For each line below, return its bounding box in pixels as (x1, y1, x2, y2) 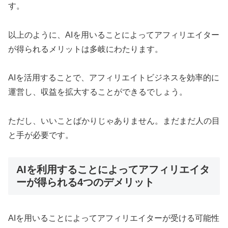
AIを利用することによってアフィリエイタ (16, 163, 210, 175)
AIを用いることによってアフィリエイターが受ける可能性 (8, 214, 219, 223)
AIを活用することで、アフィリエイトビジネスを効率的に (8, 73, 219, 82)
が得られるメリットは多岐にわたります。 (8, 44, 163, 53)
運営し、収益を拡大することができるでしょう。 (8, 88, 187, 97)
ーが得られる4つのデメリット (16, 176, 154, 188)
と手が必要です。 (8, 131, 73, 140)
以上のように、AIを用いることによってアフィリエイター (8, 30, 219, 39)
